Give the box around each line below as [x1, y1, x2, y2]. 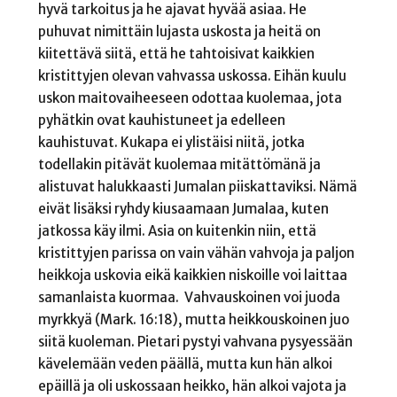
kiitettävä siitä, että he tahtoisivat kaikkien [37, 44, 315, 62]
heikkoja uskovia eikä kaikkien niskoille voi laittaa [37, 266, 347, 284]
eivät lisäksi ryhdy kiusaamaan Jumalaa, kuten [37, 199, 329, 217]
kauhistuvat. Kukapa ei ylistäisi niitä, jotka [37, 133, 305, 151]
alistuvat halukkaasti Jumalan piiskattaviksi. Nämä [37, 177, 357, 195]
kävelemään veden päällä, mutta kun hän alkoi [37, 354, 332, 372]
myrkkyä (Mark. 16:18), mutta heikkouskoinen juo [37, 310, 349, 328]
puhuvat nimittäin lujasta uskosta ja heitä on [37, 22, 321, 40]
